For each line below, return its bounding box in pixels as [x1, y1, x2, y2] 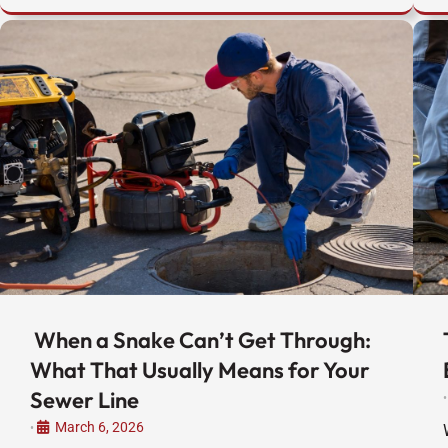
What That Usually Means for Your [30, 356, 370, 385]
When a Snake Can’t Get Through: [30, 326, 371, 355]
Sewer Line [30, 386, 139, 415]
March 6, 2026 [55, 419, 144, 436]
